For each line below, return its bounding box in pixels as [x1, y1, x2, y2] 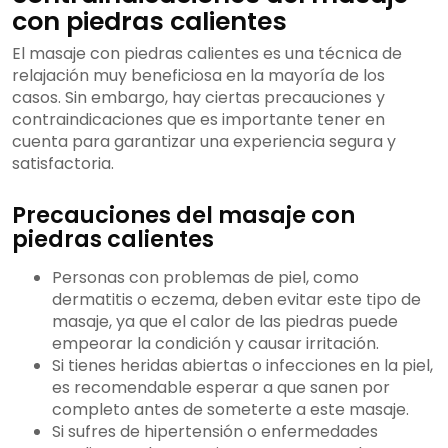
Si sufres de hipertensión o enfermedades [52, 420, 378, 444]
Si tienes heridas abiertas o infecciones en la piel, [52, 354, 433, 378]
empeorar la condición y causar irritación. [52, 332, 379, 356]
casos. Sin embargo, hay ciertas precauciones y [12, 86, 385, 110]
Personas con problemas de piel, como [52, 266, 359, 290]
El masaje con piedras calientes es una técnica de [12, 42, 402, 66]
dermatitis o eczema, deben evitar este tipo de [52, 288, 421, 312]
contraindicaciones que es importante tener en [12, 108, 385, 132]
